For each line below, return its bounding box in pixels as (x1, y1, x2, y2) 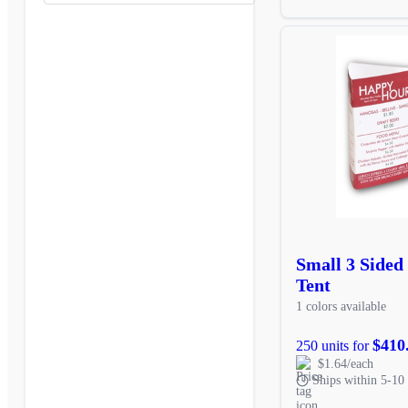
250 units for (296, 337, 372, 353)
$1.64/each (318, 356, 373, 371)
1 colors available (296, 299, 386, 313)
